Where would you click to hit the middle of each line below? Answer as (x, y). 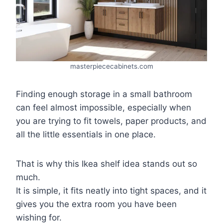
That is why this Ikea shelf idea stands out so (107, 164)
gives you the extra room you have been (96, 204)
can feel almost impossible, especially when (104, 107)
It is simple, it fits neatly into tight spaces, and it (111, 190)
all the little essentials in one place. (86, 134)
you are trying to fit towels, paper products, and (111, 121)
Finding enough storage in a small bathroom (104, 94)
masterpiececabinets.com (111, 66)
